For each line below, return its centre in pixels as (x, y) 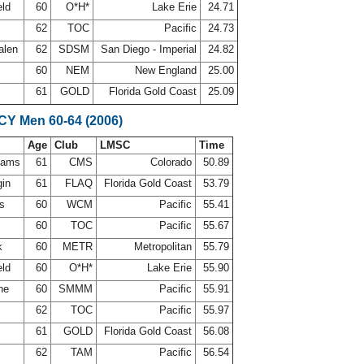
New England (166, 70)
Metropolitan (163, 247)
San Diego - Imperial (149, 49)
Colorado (171, 162)
